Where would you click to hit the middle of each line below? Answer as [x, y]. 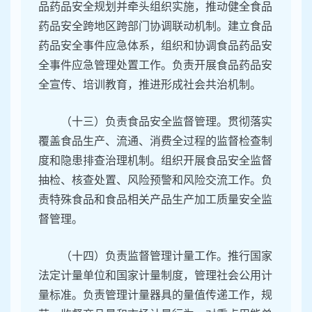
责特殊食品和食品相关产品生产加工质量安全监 [155, 200]
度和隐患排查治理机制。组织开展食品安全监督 [155, 161]
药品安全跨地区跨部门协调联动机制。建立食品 [155, 26]
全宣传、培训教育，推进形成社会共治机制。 [150, 85]
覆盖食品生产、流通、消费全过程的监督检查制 [155, 141]
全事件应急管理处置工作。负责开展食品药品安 [155, 65]
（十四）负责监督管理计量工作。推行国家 [166, 256]
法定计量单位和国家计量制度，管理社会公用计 [155, 276]
